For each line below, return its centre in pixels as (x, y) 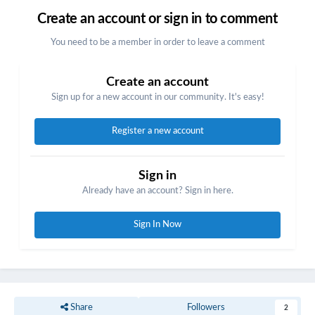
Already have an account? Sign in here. (157, 191)
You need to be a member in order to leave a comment (157, 43)
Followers (206, 308)
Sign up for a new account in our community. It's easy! (157, 98)
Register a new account (157, 131)
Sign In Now (157, 225)
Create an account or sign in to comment (157, 19)
